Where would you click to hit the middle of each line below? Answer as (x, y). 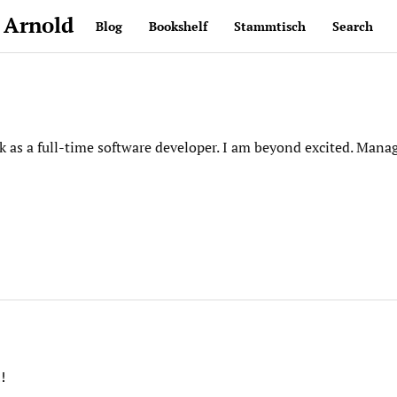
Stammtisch (270, 26)
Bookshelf (178, 26)
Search (353, 26)
